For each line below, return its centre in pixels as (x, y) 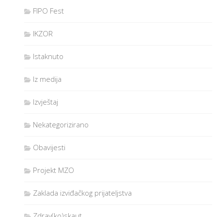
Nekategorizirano (61, 125)
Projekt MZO (54, 170)
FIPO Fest (48, 11)
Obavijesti (49, 147)
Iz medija (47, 79)
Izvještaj (46, 102)
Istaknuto (48, 56)
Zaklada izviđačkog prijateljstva (82, 193)
